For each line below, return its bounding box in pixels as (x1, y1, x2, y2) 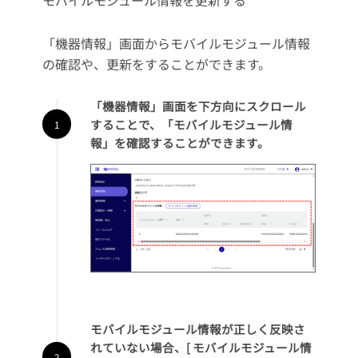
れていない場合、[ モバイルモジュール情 (89, 339, 312, 356)
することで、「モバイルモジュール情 (89, 115, 292, 133)
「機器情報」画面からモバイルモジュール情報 (42, 33, 310, 53)
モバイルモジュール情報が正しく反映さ (89, 320, 305, 338)
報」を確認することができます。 (89, 133, 269, 151)
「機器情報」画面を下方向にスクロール (89, 97, 306, 114)
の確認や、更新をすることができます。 (42, 54, 271, 74)
